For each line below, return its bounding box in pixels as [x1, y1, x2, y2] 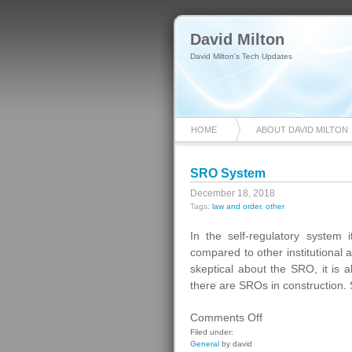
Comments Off [190, 311, 262, 324]
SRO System [190, 167, 266, 180]
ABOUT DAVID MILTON [256, 125, 348, 134]
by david [219, 339, 252, 348]
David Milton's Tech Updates [190, 52, 292, 60]
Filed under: [190, 328, 233, 336]
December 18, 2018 [190, 188, 275, 199]
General [190, 339, 219, 348]
